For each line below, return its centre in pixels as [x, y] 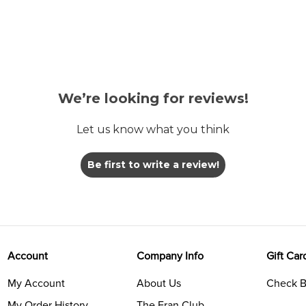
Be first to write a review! [153, 165]
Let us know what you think [153, 130]
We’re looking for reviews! [153, 99]
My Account [36, 284]
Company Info [170, 256]
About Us [159, 284]
